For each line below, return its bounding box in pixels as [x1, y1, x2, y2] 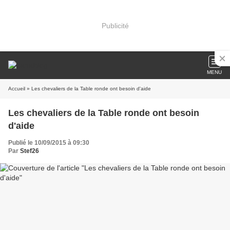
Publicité [101, 21, 129, 30]
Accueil [8, 86, 25, 91]
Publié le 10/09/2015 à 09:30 [8, 139, 89, 146]
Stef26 [20, 147, 39, 155]
